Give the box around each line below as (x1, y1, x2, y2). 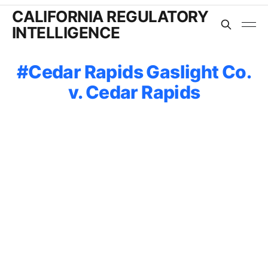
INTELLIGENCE (12, 23, 120, 42)
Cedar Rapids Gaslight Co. (28, 60, 252, 83)
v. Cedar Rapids (68, 81, 200, 103)
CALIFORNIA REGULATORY (12, 7, 209, 26)
